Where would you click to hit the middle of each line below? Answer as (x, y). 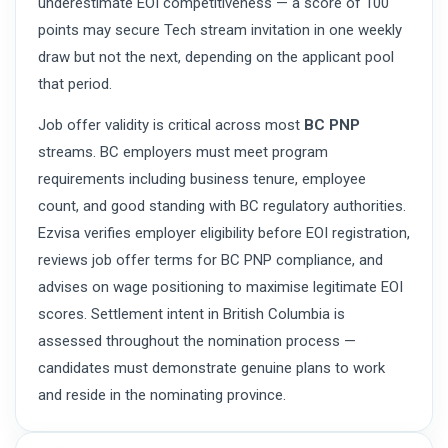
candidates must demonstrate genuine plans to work (211, 368)
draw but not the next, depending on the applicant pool (216, 57)
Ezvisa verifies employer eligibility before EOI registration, (224, 233)
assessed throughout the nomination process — (197, 341)
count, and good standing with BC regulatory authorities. (222, 206)
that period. (75, 84)
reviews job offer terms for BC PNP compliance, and (210, 260)
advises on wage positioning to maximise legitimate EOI (220, 287)
